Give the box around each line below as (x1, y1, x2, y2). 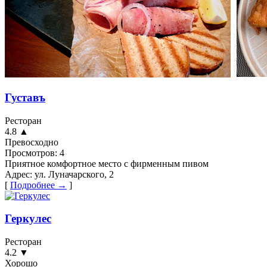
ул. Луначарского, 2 (32, 169, 114, 179)
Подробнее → (10, 179, 67, 190)
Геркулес (5, 212, 51, 225)
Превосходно (5, 136, 58, 147)
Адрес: (5, 169, 32, 179)
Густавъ (5, 91, 45, 104)
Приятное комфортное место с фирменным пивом (5, 158, 209, 169)
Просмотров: (5, 147, 57, 158)
